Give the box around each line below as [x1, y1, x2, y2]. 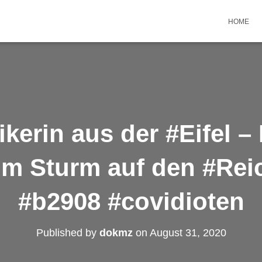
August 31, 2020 [149, 227, 226, 239]
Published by [36, 227, 99, 239]
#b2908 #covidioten [18, 188, 244, 215]
